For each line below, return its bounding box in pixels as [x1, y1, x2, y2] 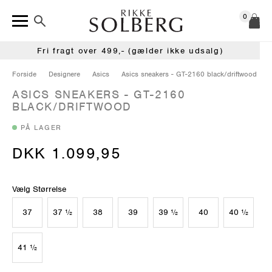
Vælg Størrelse [12, 183, 66, 194]
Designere [49, 69, 80, 79]
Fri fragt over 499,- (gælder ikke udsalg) [36, 45, 223, 56]
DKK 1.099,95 [12, 143, 121, 163]
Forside [12, 69, 36, 79]
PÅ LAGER [21, 122, 62, 132]
